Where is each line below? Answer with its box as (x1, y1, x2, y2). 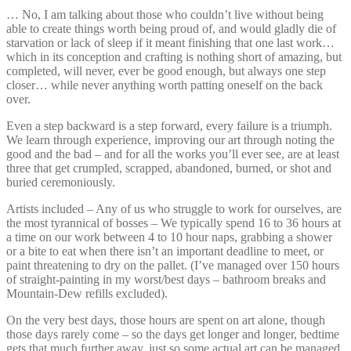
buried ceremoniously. (6, 175, 115, 189)
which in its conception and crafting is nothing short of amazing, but (6, 49, 342, 63)
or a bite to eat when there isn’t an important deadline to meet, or (6, 244, 324, 258)
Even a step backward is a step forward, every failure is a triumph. (6, 118, 332, 132)
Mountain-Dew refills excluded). (6, 286, 168, 300)
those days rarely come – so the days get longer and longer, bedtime (6, 327, 339, 341)
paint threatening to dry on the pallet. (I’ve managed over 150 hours (6, 258, 339, 272)
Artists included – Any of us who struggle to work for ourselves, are (6, 201, 342, 215)
